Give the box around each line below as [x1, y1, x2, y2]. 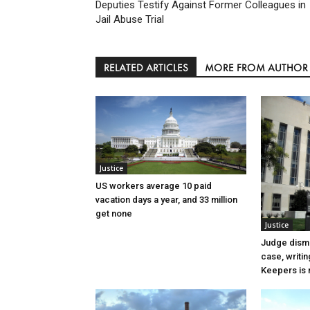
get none [95, 208, 132, 219]
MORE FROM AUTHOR [205, 61, 308, 75]
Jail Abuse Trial [95, 13, 164, 26]
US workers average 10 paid [95, 181, 212, 192]
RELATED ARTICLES [104, 61, 188, 75]
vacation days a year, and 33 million [95, 194, 237, 206]
